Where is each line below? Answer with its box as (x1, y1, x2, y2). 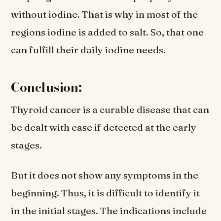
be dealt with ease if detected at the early (11, 121, 197, 133)
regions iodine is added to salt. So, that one (11, 26, 204, 38)
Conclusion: (11, 77, 82, 97)
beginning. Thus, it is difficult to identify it (11, 187, 200, 199)
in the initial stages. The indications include (11, 205, 207, 217)
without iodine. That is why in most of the (11, 8, 198, 20)
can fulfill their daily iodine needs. (11, 43, 168, 56)
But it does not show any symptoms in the (11, 169, 199, 182)
